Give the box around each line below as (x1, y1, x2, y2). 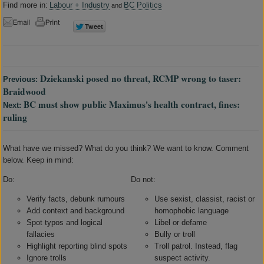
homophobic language (154, 206, 229, 216)
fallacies (27, 230, 55, 239)
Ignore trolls (27, 253, 67, 263)
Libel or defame (154, 218, 207, 227)
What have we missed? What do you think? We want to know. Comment (3, 143, 249, 153)
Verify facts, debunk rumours (27, 194, 125, 204)
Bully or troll (154, 230, 196, 239)
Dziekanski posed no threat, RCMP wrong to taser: (40, 71, 241, 85)
